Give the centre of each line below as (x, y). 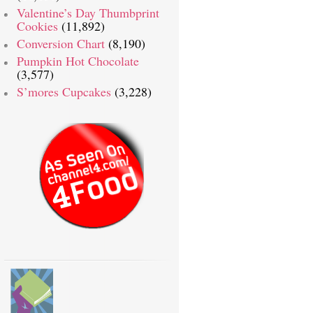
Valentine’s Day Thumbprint (88, 13)
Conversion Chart (61, 43)
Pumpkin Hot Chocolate (78, 61)
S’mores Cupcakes (64, 92)
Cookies (37, 26)
